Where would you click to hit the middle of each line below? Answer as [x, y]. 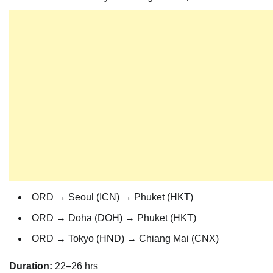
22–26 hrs [75, 266]
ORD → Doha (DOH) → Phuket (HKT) [114, 218]
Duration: [31, 266]
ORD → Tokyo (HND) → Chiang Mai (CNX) [125, 239]
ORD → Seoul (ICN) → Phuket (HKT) [112, 197]
